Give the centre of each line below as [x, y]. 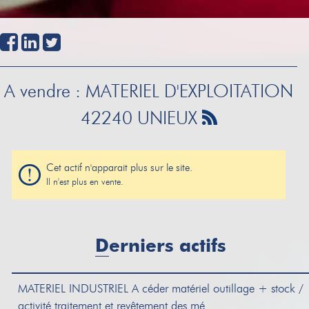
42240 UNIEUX [141, 118]
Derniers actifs [167, 247]
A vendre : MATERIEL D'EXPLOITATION [149, 91]
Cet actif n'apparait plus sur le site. [119, 168]
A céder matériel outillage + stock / [216, 288]
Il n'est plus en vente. [85, 182]
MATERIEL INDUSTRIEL [73, 288]
